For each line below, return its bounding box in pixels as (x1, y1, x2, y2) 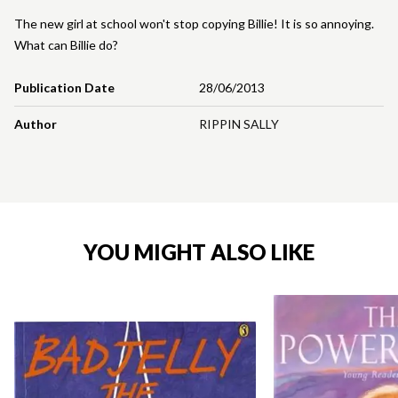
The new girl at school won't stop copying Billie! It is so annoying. (14, 16, 374, 32)
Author (14, 116, 57, 132)
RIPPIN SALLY (199, 116, 279, 132)
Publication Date (14, 80, 115, 96)
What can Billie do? (14, 37, 118, 53)
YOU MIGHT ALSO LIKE (84, 239, 314, 266)
